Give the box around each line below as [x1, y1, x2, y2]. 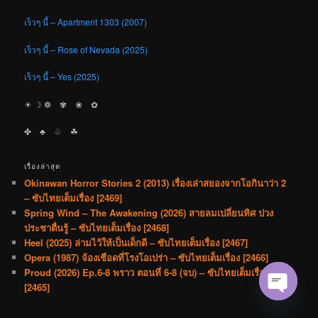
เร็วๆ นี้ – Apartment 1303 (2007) [24, 16, 148, 28]
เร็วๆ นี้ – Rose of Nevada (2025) [24, 43, 148, 55]
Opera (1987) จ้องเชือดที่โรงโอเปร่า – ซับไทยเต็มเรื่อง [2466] [24, 250, 269, 264]
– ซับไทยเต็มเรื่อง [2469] [24, 190, 123, 204]
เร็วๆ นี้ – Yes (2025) [24, 70, 100, 83]
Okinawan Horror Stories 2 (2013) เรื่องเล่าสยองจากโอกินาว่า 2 [24, 175, 287, 190]
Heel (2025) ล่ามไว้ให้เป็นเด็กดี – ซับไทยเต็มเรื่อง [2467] [24, 235, 248, 249]
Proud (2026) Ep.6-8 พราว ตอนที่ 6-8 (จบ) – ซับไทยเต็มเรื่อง [24, 265, 270, 279]
